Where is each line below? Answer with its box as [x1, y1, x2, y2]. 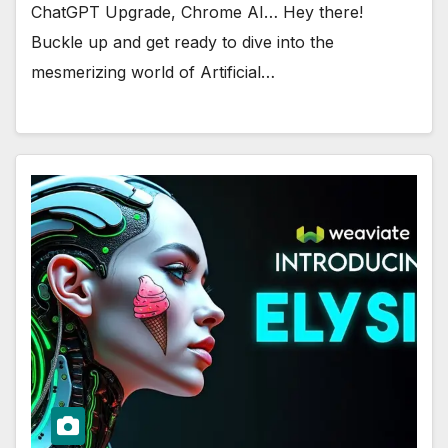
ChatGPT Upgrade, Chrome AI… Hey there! [31, 2, 363, 23]
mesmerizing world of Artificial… [31, 62, 275, 83]
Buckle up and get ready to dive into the [31, 32, 334, 53]
